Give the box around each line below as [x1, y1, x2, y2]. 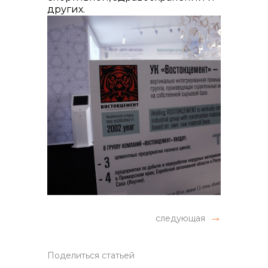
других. [47, 4, 85, 15]
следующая [156, 213, 205, 224]
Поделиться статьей [47, 250, 135, 261]
